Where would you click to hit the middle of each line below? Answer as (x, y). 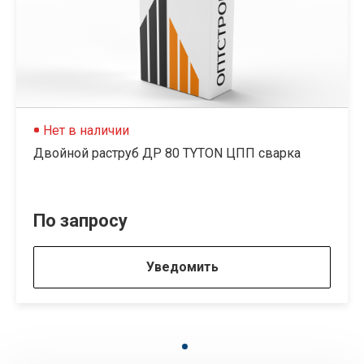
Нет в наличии (86, 130)
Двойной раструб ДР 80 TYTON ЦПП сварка (167, 153)
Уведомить (182, 267)
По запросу (80, 221)
